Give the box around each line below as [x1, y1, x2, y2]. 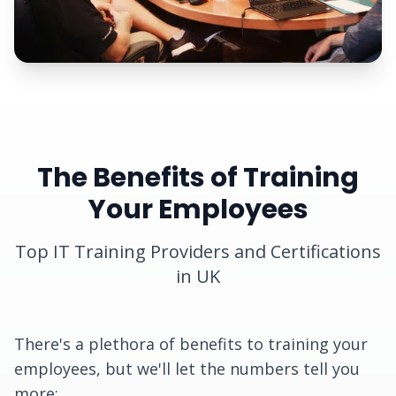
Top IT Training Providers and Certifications [15, 240, 381, 263]
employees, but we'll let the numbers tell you [14, 358, 360, 379]
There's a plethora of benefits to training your [14, 333, 368, 354]
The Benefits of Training [37, 159, 359, 196]
